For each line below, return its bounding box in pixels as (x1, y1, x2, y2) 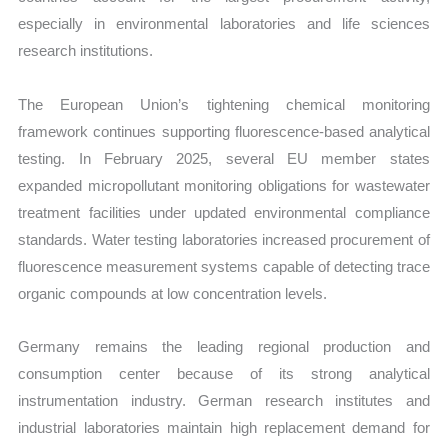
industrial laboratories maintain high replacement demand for (18, 418, 430, 436)
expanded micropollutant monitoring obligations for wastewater (18, 176, 430, 194)
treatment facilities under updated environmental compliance (18, 203, 430, 221)
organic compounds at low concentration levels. (18, 284, 328, 302)
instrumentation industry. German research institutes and (18, 391, 430, 409)
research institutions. (18, 42, 154, 60)
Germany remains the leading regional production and (18, 337, 430, 355)
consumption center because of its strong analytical (18, 364, 430, 382)
